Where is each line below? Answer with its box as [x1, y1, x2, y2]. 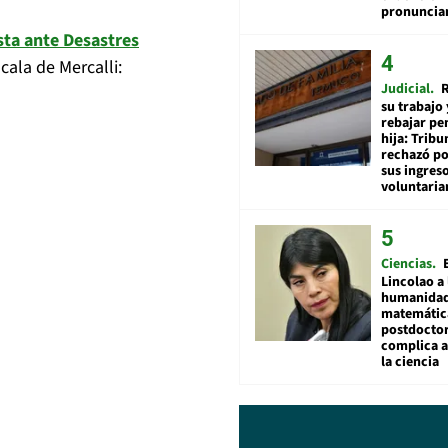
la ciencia [381, 351, 439, 372]
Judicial [381, 78, 430, 99]
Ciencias [381, 253, 432, 274]
